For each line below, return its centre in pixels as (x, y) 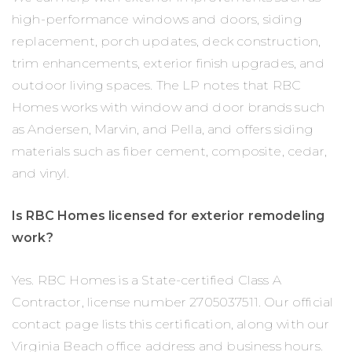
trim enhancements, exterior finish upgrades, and (168, 64)
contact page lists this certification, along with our (171, 324)
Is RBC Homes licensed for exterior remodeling (169, 216)
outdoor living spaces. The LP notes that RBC (157, 86)
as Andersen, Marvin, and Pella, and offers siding (163, 130)
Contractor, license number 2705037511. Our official (173, 302)
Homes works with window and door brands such (169, 108)
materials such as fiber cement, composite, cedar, (169, 152)
